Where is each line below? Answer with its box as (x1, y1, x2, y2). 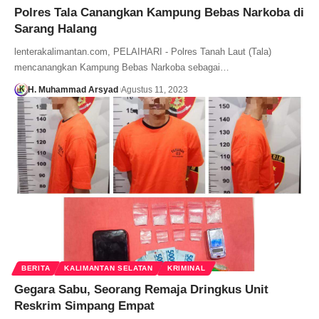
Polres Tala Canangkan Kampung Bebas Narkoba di (14, 6, 304, 20)
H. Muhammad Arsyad (27, 85, 118, 95)
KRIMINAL (167, 263, 206, 272)
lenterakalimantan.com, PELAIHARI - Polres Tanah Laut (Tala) (14, 46, 271, 58)
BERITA (21, 263, 51, 272)
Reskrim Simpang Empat (14, 298, 155, 313)
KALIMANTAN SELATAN (64, 263, 153, 272)
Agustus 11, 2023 (120, 85, 188, 95)
